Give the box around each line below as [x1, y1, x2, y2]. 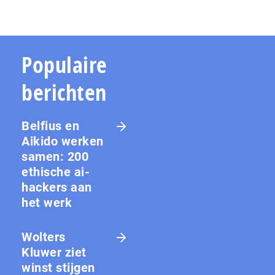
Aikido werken [21, 133, 104, 149]
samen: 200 [21, 149, 88, 164]
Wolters [21, 229, 66, 244]
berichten [21, 77, 107, 107]
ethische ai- [21, 164, 90, 179]
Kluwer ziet [21, 244, 87, 260]
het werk [21, 195, 72, 210]
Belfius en [21, 118, 79, 133]
